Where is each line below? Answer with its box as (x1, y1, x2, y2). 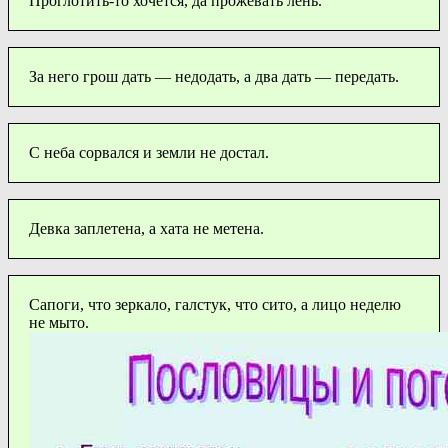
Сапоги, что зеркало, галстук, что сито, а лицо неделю (29, 295, 401, 313)
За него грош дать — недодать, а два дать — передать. (29, 67, 399, 85)
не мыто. (29, 313, 89, 331)
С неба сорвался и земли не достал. (29, 143, 269, 161)
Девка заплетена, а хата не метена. (29, 219, 264, 237)
